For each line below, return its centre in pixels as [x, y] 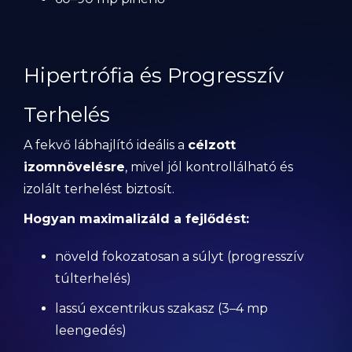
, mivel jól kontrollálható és [209, 167]
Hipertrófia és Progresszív [154, 75]
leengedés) [91, 330]
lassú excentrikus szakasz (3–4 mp [161, 308]
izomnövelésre [74, 167]
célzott [212, 145]
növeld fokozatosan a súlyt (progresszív [180, 257]
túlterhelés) [93, 279]
